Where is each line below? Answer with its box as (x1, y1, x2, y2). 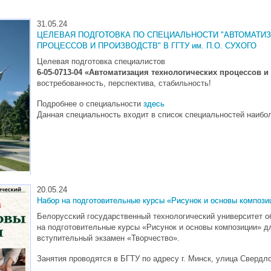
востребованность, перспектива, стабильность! (37, 78, 211, 88)
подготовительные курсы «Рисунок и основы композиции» (48, 222, 261, 232)
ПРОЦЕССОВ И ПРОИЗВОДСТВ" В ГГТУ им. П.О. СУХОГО (37, 41, 256, 50)
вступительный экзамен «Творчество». (37, 233, 180, 243)
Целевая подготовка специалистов (37, 56, 165, 66)
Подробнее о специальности (37, 99, 143, 108)
